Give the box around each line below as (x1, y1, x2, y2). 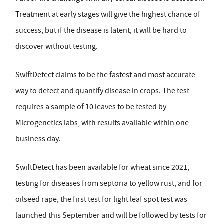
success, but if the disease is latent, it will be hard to (15, 25, 187, 36)
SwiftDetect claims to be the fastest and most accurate (15, 70, 195, 80)
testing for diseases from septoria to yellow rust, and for (15, 178, 202, 189)
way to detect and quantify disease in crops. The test (15, 86, 189, 96)
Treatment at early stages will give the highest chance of (15, 9, 200, 20)
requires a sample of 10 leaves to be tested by (15, 102, 166, 112)
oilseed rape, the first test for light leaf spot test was (15, 194, 187, 205)
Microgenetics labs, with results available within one (15, 118, 189, 128)
